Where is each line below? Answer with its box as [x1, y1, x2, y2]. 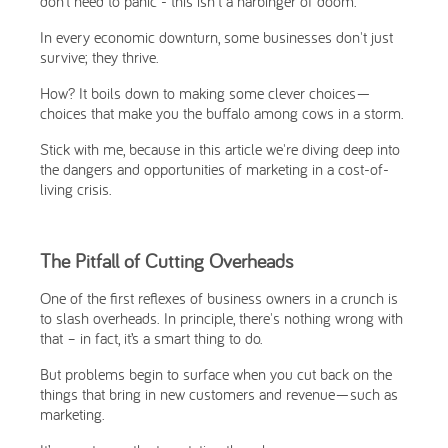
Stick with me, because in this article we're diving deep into [40, 139, 400, 159]
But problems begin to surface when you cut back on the [40, 364, 392, 384]
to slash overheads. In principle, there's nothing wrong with [40, 308, 403, 328]
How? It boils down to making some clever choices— [40, 83, 371, 103]
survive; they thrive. [40, 47, 159, 67]
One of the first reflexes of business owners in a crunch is [40, 288, 398, 308]
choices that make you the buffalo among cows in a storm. [40, 103, 404, 123]
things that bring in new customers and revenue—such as [40, 384, 398, 404]
